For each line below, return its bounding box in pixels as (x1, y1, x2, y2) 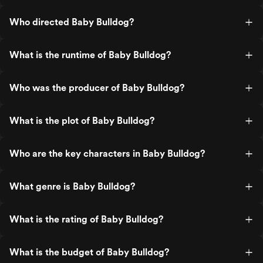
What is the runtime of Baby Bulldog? (9, 49, 171, 60)
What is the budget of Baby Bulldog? (9, 247, 169, 258)
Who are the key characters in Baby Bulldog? (9, 148, 205, 159)
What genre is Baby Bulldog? (9, 181, 135, 192)
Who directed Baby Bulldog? (9, 16, 134, 28)
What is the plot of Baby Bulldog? (9, 115, 154, 126)
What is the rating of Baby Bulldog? (9, 214, 163, 225)
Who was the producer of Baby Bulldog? (9, 82, 184, 93)
